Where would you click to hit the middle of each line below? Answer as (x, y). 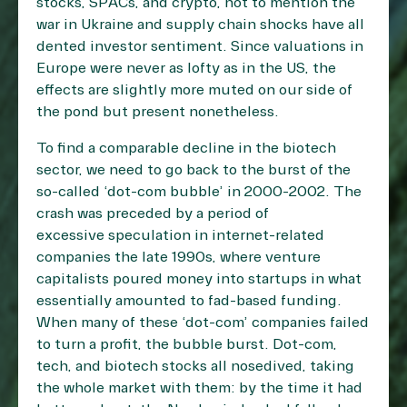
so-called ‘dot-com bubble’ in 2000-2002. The (199, 192)
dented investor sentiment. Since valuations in (200, 47)
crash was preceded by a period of (153, 214)
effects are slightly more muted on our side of (194, 90)
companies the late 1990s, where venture (179, 258)
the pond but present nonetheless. (158, 112)
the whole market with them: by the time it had (199, 388)
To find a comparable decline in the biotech (186, 149)
